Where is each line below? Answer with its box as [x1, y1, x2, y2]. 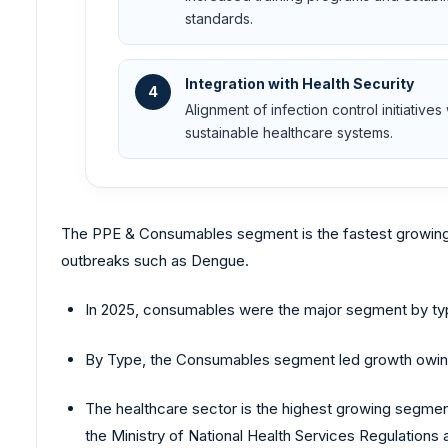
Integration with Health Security [185, 74, 414, 92]
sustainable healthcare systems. [185, 123, 393, 141]
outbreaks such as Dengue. [61, 250, 249, 270]
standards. [185, 9, 253, 27]
